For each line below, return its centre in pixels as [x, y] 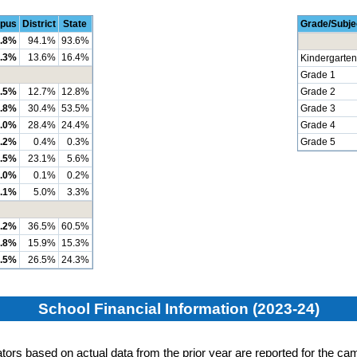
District [39, 24]
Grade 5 [318, 142]
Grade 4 [318, 126]
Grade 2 [318, 92]
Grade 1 [318, 75]
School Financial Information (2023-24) [178, 308]
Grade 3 [318, 109]
